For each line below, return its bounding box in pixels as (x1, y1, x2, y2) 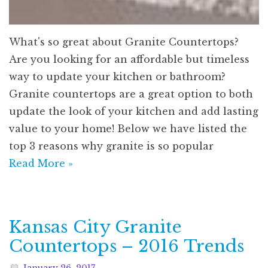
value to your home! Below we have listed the (9, 122, 247, 135)
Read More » (9, 157, 73, 169)
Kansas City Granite (9, 216, 181, 237)
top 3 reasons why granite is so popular (9, 139, 214, 152)
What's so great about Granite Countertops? (9, 35, 239, 48)
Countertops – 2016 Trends (9, 235, 245, 257)
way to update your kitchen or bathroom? (9, 70, 226, 83)
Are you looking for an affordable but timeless (9, 53, 249, 65)
